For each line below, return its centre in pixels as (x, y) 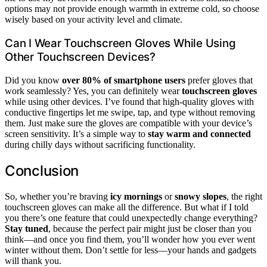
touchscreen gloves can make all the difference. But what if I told (127, 207)
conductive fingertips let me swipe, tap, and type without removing (130, 112)
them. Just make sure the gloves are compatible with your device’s (128, 123)
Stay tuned (27, 228)
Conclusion (42, 170)
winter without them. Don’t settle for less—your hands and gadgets (131, 250)
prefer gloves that (219, 80)
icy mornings (136, 196)
